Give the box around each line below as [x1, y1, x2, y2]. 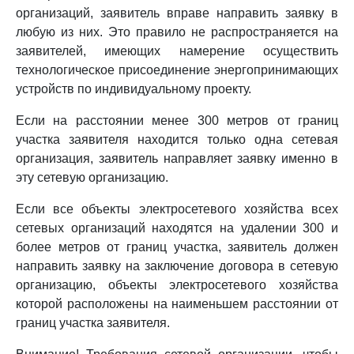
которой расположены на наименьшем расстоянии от [16, 297, 338, 311]
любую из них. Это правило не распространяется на [16, 25, 338, 39]
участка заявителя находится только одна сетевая [16, 133, 338, 146]
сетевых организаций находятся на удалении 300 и [16, 221, 338, 235]
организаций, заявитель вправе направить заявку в [16, 6, 338, 20]
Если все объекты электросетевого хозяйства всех [16, 202, 338, 216]
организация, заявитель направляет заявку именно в [16, 152, 338, 165]
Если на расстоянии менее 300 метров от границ [16, 114, 338, 127]
